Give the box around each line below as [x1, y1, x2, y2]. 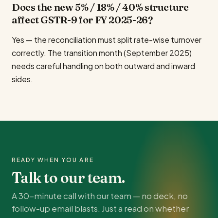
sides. [12, 74, 33, 84]
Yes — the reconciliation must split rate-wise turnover [12, 35, 201, 45]
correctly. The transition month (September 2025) [12, 48, 192, 58]
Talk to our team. [12, 169, 125, 187]
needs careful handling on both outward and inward [12, 61, 195, 71]
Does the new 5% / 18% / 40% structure [12, 1, 189, 13]
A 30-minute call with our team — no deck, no [12, 190, 188, 201]
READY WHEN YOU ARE [12, 156, 94, 163]
